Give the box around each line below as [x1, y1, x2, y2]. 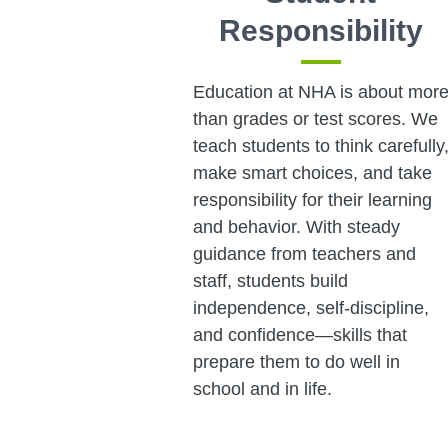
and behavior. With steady [192, 216, 400, 237]
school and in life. [192, 378, 332, 399]
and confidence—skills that [192, 324, 407, 345]
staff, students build [192, 270, 348, 291]
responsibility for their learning [192, 189, 432, 210]
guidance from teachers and [192, 243, 416, 264]
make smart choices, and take [192, 162, 432, 183]
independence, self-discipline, [192, 297, 429, 318]
